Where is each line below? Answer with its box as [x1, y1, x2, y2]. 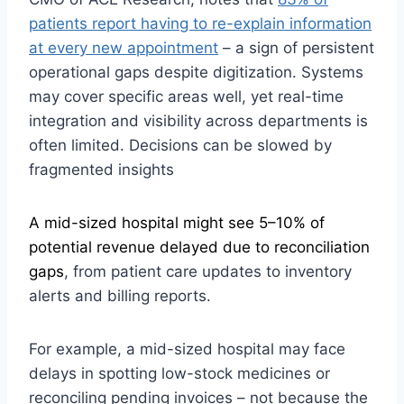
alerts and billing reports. [29, 287, 211, 306]
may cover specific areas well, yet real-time [29, 87, 344, 106]
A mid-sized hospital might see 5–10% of [29, 214, 325, 233]
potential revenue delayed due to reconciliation [29, 238, 370, 257]
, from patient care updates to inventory [64, 262, 352, 281]
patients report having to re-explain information [29, 14, 372, 33]
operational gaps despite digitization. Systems [29, 63, 363, 82]
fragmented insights [29, 161, 174, 179]
